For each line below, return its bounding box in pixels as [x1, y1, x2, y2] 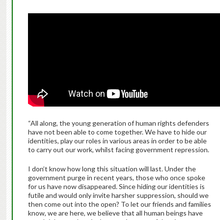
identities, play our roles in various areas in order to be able [27, 137, 207, 145]
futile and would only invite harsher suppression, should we [27, 191, 209, 200]
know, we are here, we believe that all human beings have [27, 209, 203, 218]
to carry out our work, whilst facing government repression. [27, 145, 209, 154]
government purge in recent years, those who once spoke [27, 173, 205, 182]
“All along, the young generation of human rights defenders [27, 119, 209, 128]
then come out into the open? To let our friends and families [27, 200, 211, 209]
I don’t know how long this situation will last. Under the [27, 165, 196, 173]
